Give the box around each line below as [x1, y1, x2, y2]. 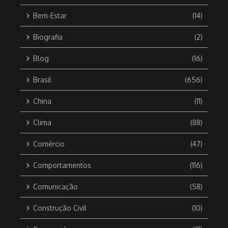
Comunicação [33, 182, 78, 191]
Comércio [33, 139, 65, 149]
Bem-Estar [33, 11, 67, 20]
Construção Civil [33, 204, 87, 213]
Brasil [33, 75, 51, 84]
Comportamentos [33, 161, 91, 170]
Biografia [33, 33, 63, 42]
